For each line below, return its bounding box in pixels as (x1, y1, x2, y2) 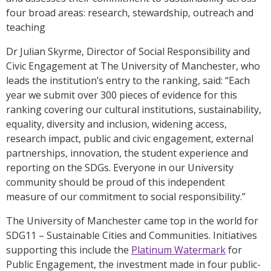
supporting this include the (6, 243, 131, 256)
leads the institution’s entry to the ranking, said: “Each (6, 73, 250, 87)
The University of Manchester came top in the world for (6, 214, 258, 227)
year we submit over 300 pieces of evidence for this (6, 88, 237, 102)
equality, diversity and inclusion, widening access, (6, 117, 227, 131)
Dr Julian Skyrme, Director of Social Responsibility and (6, 44, 250, 58)
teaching (6, 20, 48, 34)
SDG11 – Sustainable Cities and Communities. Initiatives (6, 228, 257, 242)
